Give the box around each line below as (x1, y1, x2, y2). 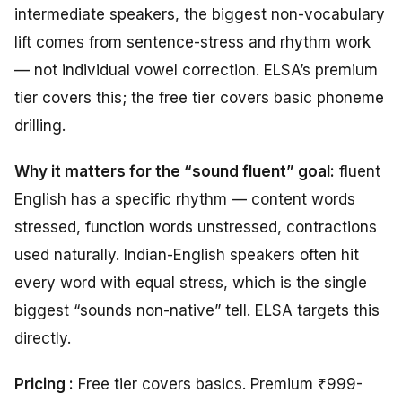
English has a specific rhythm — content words (14, 189, 355, 208)
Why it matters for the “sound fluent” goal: (14, 162, 335, 180)
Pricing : (14, 374, 74, 393)
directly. (14, 328, 71, 347)
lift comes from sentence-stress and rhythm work (14, 32, 371, 51)
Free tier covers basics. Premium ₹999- (74, 374, 363, 393)
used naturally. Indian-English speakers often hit (14, 245, 359, 264)
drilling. (14, 116, 66, 135)
